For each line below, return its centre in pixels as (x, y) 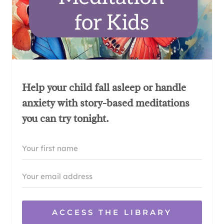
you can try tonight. (65, 118)
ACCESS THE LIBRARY (112, 212)
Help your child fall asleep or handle (104, 87)
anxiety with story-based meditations (106, 103)
